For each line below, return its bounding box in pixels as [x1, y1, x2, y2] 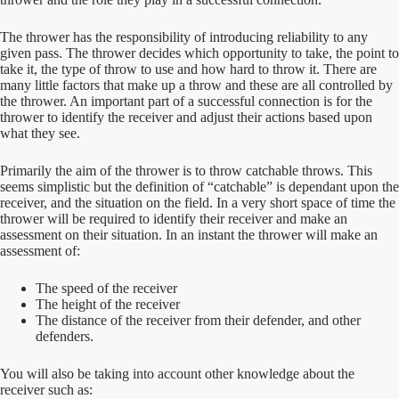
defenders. [36, 329, 94, 344]
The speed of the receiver [36, 281, 177, 296]
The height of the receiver [36, 297, 180, 312]
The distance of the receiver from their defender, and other [36, 313, 361, 328]
